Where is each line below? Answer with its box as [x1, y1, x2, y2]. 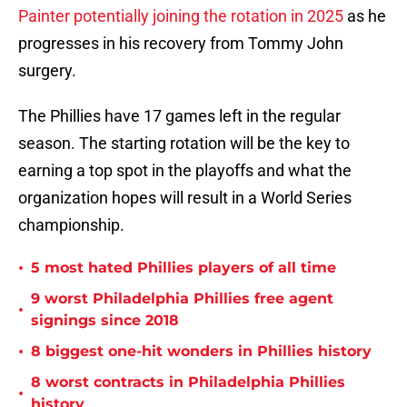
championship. [18, 215, 124, 235]
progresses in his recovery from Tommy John [18, 34, 343, 54]
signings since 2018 [31, 312, 179, 330]
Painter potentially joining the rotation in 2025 [18, 6, 343, 26]
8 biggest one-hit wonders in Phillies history [31, 342, 372, 361]
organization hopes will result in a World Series [18, 188, 352, 208]
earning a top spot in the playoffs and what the [18, 161, 352, 181]
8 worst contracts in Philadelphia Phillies [31, 373, 345, 392]
